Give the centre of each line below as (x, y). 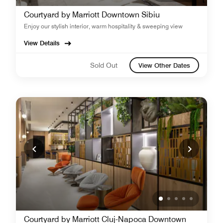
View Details (42, 43)
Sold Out (104, 65)
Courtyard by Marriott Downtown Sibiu (92, 15)
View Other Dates (164, 65)
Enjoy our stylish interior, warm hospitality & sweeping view (103, 26)
